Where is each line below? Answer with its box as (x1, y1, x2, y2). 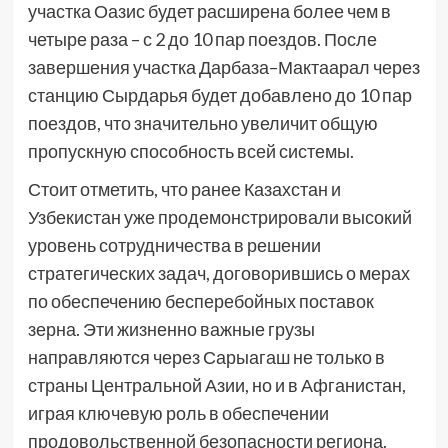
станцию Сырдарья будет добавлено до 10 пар (27, 83, 412, 106)
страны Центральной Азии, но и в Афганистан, (27, 373, 406, 396)
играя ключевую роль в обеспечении (27, 401, 329, 424)
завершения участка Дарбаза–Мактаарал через (27, 55, 420, 78)
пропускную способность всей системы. (27, 139, 354, 162)
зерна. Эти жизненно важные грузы (27, 317, 315, 340)
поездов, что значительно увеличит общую (27, 111, 378, 134)
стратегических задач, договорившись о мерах (27, 261, 410, 284)
